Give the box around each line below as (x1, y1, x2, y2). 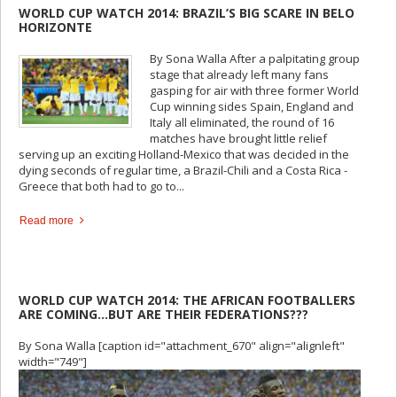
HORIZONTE (19, 18, 92, 35)
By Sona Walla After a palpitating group (150, 50, 360, 66)
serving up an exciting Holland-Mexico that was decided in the (19, 145, 349, 162)
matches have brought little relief (150, 129, 327, 146)
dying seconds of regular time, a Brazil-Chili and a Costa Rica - (19, 161, 347, 178)
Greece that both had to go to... (19, 177, 184, 194)
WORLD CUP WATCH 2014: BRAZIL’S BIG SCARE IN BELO (19, 4, 354, 21)
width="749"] (19, 354, 87, 370)
